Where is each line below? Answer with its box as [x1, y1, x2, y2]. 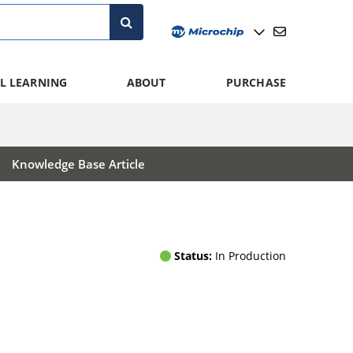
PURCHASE [225, 75, 286, 90]
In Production [212, 247, 286, 263]
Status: [174, 247, 212, 263]
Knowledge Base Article [12, 156, 145, 172]
